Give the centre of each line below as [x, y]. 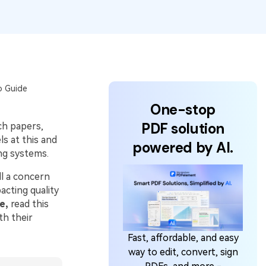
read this [28, 204]
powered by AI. [183, 148]
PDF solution [183, 129]
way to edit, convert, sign [183, 252]
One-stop [183, 110]
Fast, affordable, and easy [183, 238]
